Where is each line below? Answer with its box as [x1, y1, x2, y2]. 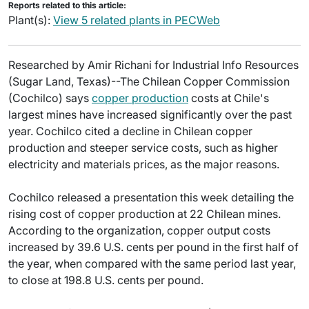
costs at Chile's [188, 91, 269, 105]
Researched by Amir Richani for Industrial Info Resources [8, 58, 299, 72]
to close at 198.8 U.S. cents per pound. [8, 273, 203, 287]
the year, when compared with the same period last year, [8, 257, 296, 270]
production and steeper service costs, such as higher [8, 141, 278, 154]
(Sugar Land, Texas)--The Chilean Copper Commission [8, 74, 290, 88]
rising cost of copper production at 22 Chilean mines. [8, 207, 281, 221]
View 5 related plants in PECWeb [53, 13, 220, 27]
